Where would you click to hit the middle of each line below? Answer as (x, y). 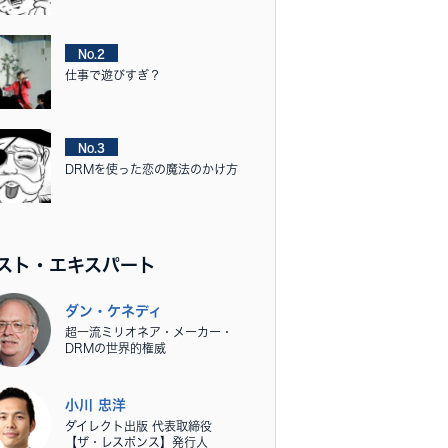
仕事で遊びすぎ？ (113, 75)
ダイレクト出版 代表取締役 (138, 426)
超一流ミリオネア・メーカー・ (149, 332)
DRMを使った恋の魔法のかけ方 (151, 169)
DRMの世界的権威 (115, 348)
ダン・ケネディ (113, 311)
